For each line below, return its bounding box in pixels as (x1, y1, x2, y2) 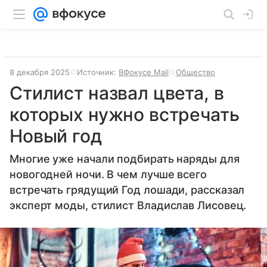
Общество (176, 67, 215, 77)
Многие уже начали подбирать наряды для (10, 153, 240, 165)
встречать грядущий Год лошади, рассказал (10, 184, 245, 196)
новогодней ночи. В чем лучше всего (10, 168, 207, 181)
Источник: (77, 67, 119, 77)
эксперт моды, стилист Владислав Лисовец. (10, 199, 247, 212)
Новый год (10, 125, 102, 147)
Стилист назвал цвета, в (10, 82, 224, 104)
